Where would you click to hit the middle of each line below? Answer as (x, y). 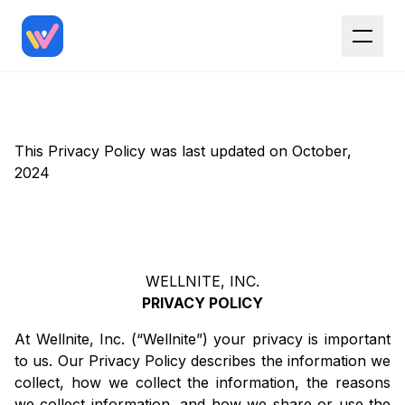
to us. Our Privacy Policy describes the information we (202, 361)
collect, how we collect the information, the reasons (202, 383)
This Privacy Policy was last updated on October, (183, 151)
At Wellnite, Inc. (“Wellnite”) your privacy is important (202, 339)
